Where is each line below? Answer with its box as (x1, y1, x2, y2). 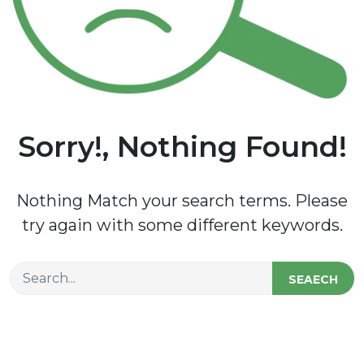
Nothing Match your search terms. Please (16, 190, 348, 210)
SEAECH (288, 271, 338, 287)
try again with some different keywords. (21, 214, 343, 235)
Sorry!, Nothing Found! (17, 128, 347, 164)
